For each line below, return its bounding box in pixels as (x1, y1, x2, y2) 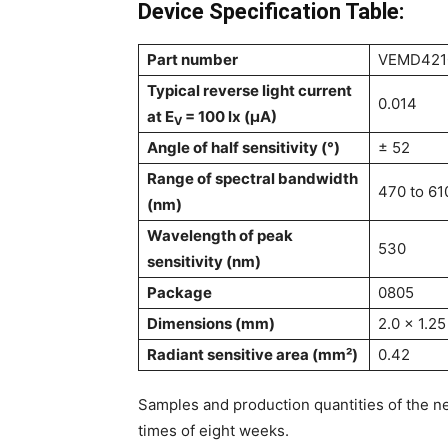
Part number (147, 50, 238, 69)
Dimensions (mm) (147, 314, 275, 333)
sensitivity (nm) (147, 252, 261, 271)
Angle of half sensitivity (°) (147, 138, 340, 157)
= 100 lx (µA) (182, 107, 277, 126)
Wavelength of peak (147, 226, 293, 245)
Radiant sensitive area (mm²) (147, 345, 358, 364)
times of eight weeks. (138, 421, 293, 440)
